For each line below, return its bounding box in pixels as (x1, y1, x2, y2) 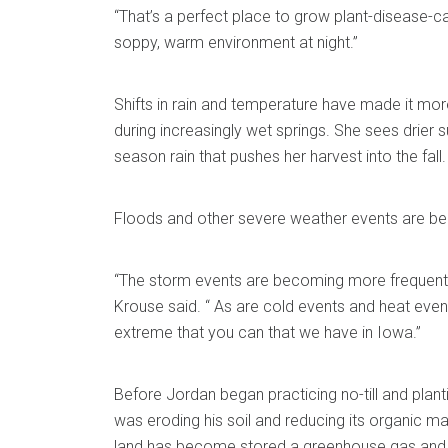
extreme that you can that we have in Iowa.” (114, 323, 421, 342)
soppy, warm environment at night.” (114, 33, 358, 52)
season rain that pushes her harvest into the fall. (114, 147, 446, 166)
